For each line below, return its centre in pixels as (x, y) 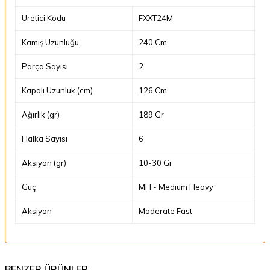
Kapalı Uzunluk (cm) (57, 90)
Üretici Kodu (44, 18)
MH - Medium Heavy (176, 187)
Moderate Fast (165, 211)
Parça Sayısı (45, 66)
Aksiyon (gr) (44, 163)
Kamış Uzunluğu (50, 42)
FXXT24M (156, 18)
